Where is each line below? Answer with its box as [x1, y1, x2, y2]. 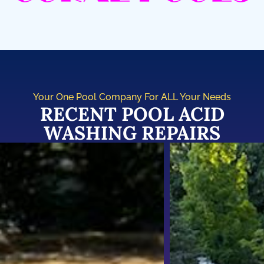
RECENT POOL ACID [39, 102, 225, 127]
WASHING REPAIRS [44, 121, 220, 146]
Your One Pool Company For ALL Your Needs [33, 91, 231, 103]
